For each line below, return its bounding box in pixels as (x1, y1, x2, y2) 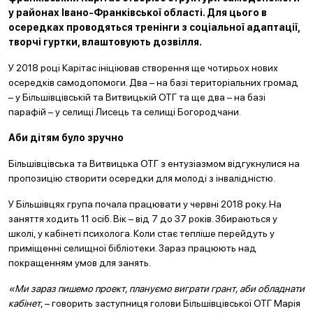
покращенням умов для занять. (8, 257, 151, 268)
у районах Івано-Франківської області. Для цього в (8, 7, 267, 18)
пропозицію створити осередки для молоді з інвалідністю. (8, 173, 275, 184)
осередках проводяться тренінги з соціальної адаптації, (8, 22, 300, 33)
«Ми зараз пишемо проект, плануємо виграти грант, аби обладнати (8, 283, 305, 294)
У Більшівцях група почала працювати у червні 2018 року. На (8, 198, 282, 210)
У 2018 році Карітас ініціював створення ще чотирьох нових (8, 62, 278, 73)
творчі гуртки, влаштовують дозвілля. (8, 36, 202, 48)
